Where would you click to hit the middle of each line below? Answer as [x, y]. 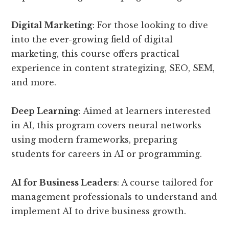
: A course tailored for [165, 182]
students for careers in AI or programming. [107, 154]
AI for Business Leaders [64, 182]
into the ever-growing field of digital [92, 39]
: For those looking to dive [151, 25]
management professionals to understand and [114, 197]
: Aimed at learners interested [145, 111]
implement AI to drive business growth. [99, 211]
